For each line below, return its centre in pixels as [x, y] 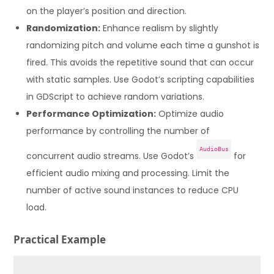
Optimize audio [190, 113]
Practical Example [60, 239]
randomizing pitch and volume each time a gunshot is [143, 45]
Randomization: [64, 28]
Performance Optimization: [91, 113]
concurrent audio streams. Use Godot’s [112, 156]
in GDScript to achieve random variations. [116, 96]
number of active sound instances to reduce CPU [133, 190]
